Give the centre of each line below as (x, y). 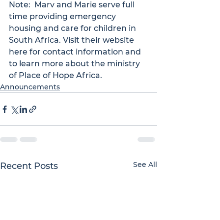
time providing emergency (63, 16)
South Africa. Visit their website (72, 40)
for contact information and (85, 52)
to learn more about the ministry (75, 64)
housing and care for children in (73, 28)
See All (145, 165)
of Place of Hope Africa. (55, 75)
